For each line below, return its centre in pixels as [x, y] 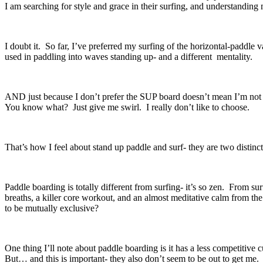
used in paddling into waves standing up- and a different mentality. [129, 57]
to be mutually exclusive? [52, 208]
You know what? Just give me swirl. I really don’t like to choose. [129, 107]
